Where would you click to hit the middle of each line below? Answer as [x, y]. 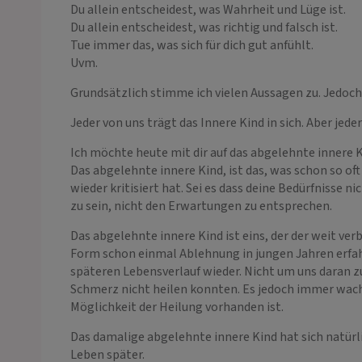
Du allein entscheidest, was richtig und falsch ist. [204, 27]
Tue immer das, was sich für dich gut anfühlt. [192, 45]
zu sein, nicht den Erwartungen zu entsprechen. [201, 206]
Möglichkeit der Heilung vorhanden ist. [177, 307]
